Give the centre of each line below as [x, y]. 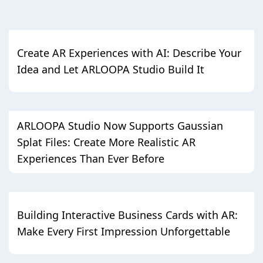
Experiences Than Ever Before [91, 158]
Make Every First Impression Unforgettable [124, 231]
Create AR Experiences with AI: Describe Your [129, 53]
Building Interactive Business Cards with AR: [127, 215]
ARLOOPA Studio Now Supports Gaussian [120, 125]
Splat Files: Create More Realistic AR [106, 142]
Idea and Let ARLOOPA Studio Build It [111, 69]
